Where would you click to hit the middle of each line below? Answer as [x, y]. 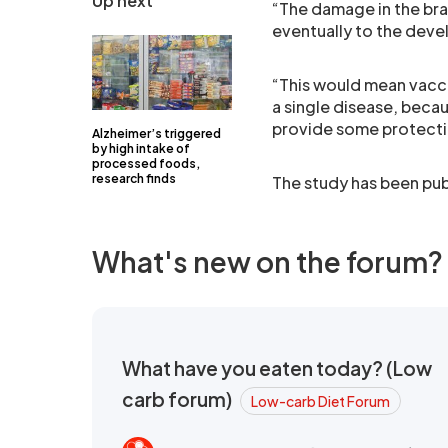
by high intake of [141, 148]
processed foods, [146, 163]
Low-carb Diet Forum [320, 401]
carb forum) [178, 399]
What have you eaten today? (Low [277, 368]
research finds [134, 178]
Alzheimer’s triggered [156, 133]
